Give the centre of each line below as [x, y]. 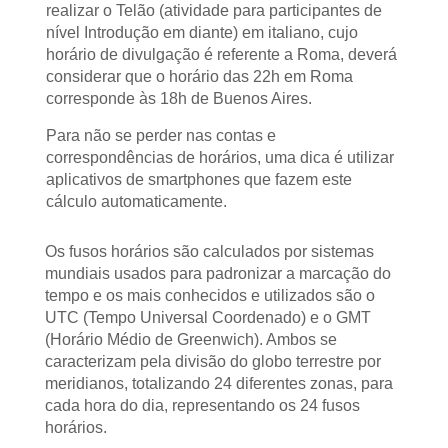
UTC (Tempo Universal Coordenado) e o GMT [208, 318]
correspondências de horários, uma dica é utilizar [220, 157]
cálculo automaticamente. [137, 201]
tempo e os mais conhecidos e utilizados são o [210, 296]
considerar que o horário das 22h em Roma [200, 77]
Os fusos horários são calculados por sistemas [210, 252]
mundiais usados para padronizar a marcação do [218, 274]
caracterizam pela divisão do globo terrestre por [213, 362]
